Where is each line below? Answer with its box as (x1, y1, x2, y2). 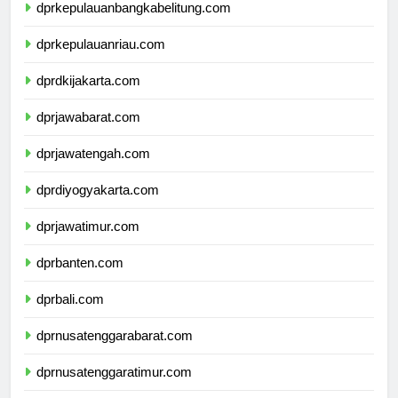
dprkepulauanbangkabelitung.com (36, 16, 231, 32)
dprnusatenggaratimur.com (36, 380, 192, 396)
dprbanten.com (36, 271, 123, 287)
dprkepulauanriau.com (36, 52, 165, 68)
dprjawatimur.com (36, 235, 139, 251)
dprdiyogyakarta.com (36, 198, 159, 214)
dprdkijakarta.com (36, 89, 140, 105)
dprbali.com (36, 307, 104, 323)
